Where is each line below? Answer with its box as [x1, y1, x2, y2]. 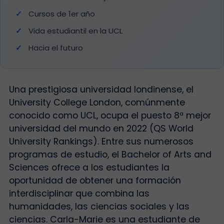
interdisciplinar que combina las [8, 187, 149, 199]
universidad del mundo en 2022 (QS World [8, 122, 193, 134]
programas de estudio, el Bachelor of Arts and [8, 148, 211, 160]
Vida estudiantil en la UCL [28, 25, 122, 36]
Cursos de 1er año [28, 8, 95, 19]
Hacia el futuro [28, 42, 83, 53]
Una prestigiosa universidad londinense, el [8, 83, 193, 95]
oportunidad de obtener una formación [8, 174, 181, 186]
